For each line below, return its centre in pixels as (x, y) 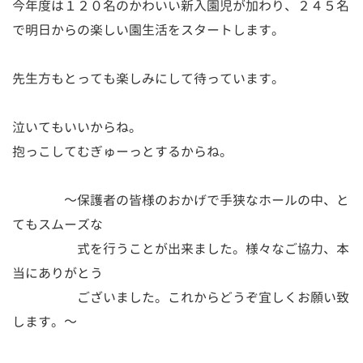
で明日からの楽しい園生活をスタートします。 (148, 30)
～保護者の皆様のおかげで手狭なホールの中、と (181, 201)
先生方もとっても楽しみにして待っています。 (148, 79)
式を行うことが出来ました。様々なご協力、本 (181, 249)
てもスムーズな (58, 225)
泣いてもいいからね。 (77, 128)
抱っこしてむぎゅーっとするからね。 (122, 152)
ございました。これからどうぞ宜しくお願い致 (181, 298)
